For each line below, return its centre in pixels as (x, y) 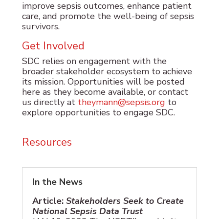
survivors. (42, 27)
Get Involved (53, 46)
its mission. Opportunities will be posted (103, 82)
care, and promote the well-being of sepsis (108, 16)
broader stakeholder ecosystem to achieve (107, 72)
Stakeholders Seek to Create (125, 201)
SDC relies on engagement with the (94, 61)
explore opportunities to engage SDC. (99, 113)
